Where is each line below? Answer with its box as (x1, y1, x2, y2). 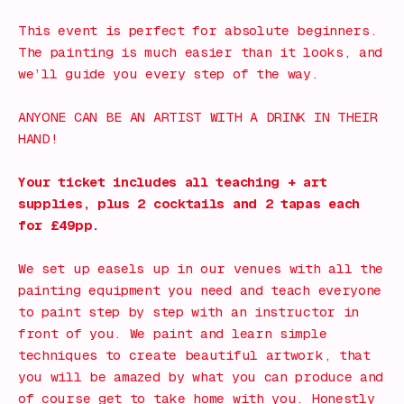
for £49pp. (18, 217, 99, 234)
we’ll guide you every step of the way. (18, 66, 319, 83)
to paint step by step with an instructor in (18, 304, 360, 321)
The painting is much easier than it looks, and (18, 44, 383, 61)
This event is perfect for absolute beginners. (18, 23, 378, 40)
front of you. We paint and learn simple (18, 326, 327, 343)
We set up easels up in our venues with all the (18, 261, 384, 278)
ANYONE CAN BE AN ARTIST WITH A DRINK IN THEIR (18, 109, 378, 126)
